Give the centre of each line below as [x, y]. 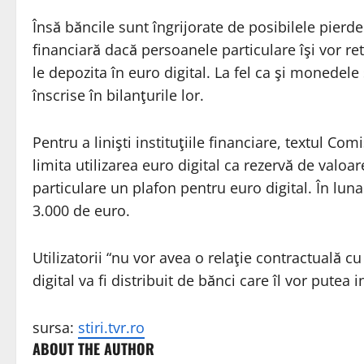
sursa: [55, 328]
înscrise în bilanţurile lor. [118, 95]
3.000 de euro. [81, 211]
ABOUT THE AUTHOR [93, 349]
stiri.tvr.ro [111, 328]
